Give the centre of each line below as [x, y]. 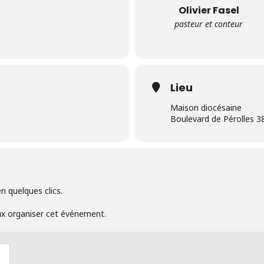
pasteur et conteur [209, 24]
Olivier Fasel [209, 10]
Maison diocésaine [206, 108]
